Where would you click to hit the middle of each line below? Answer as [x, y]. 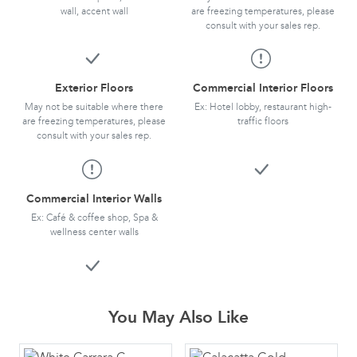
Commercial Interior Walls [94, 199]
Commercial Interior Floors [263, 88]
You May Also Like [178, 317]
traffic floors [263, 122]
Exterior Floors [94, 88]
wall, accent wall [94, 11]
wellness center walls [94, 232]
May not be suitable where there [94, 107]
